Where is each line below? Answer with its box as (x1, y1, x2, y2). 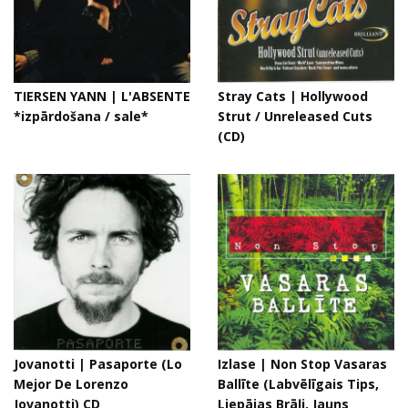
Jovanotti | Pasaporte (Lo (14, 355, 182, 372)
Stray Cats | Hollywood (218, 87, 368, 105)
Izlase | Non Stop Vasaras (218, 355, 387, 372)
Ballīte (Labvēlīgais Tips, (218, 375, 379, 393)
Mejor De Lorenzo (14, 375, 128, 393)
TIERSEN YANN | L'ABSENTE (14, 87, 190, 105)
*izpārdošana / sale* (14, 107, 148, 125)
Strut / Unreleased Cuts (218, 107, 372, 125)
